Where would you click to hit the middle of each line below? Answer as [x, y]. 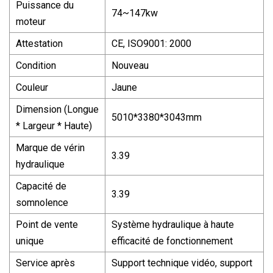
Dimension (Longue [57, 109]
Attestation [39, 43]
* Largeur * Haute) [54, 126]
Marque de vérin [50, 147]
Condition [36, 65]
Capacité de [41, 186]
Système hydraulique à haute [173, 224]
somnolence [42, 202]
